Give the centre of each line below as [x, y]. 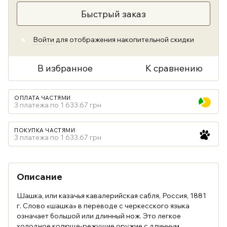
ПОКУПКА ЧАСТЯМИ [45, 130]
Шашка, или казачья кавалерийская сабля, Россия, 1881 [111, 196]
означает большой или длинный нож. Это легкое [99, 216]
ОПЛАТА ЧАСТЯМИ [43, 98]
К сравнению [174, 68]
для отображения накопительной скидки [124, 40]
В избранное [65, 68]
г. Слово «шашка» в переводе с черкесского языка [103, 206]
